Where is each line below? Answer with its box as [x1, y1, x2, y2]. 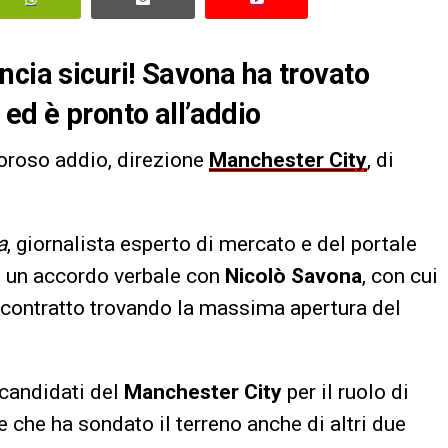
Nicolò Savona [225, 263, 362, 288]
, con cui [362, 263, 438, 288]
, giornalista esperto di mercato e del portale [7, 231, 417, 256]
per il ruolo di [282, 379, 409, 404]
